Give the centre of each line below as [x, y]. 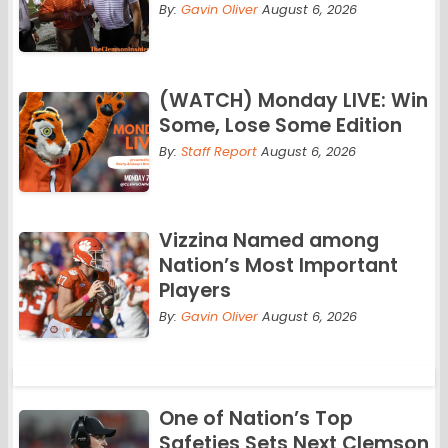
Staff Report [218, 151]
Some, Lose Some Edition [280, 125]
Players [194, 291]
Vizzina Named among [268, 241]
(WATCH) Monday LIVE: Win [293, 100]
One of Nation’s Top [255, 419]
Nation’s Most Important [278, 266]
